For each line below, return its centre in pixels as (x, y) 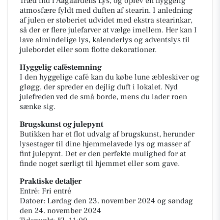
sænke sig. (38, 107)
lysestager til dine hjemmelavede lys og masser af (105, 144)
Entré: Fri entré (45, 191)
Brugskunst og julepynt (61, 124)
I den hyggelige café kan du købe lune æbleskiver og (110, 77)
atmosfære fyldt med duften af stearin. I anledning (106, 10)
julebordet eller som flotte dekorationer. (88, 50)
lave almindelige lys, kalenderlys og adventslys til (105, 40)
